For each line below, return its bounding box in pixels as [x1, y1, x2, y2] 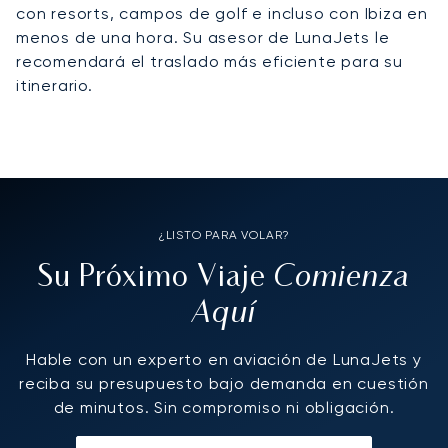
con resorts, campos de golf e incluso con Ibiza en [16, 3, 428, 23]
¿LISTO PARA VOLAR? [157, 227, 291, 242]
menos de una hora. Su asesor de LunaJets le [16, 27, 390, 47]
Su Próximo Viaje [37, 263, 274, 293]
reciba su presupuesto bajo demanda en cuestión [19, 373, 429, 393]
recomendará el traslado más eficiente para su [16, 51, 403, 71]
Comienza [274, 259, 411, 294]
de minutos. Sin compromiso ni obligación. [53, 397, 395, 417]
